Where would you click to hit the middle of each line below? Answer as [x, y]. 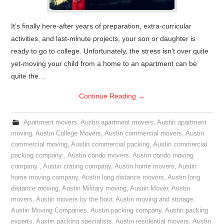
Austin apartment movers [117, 122]
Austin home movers [145, 166]
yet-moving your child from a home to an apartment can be [104, 63]
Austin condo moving [163, 155]
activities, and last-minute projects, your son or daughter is [103, 38]
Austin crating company [77, 166]
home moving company [45, 177]
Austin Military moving [94, 188]
